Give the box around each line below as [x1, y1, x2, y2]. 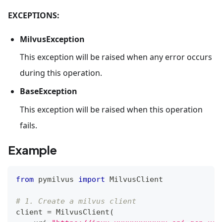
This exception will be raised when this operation [20, 104, 203, 115]
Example [8, 142, 57, 158]
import [78, 175, 105, 184]
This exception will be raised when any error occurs [20, 52, 212, 63]
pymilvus [34, 175, 78, 184]
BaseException [20, 86, 77, 97]
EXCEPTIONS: [8, 9, 59, 21]
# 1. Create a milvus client [16, 197, 136, 206]
